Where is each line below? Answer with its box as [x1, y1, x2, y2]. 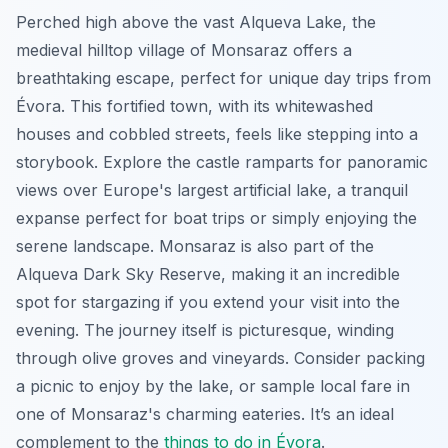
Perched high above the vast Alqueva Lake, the [16, 11, 376, 32]
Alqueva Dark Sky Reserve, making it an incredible [16, 263, 400, 284]
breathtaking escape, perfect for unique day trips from [16, 67, 431, 88]
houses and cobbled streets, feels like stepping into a [16, 123, 418, 144]
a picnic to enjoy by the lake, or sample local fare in [16, 375, 410, 396]
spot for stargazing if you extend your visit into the [16, 291, 400, 312]
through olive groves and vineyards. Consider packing [16, 347, 425, 368]
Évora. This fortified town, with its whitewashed [16, 95, 373, 116]
